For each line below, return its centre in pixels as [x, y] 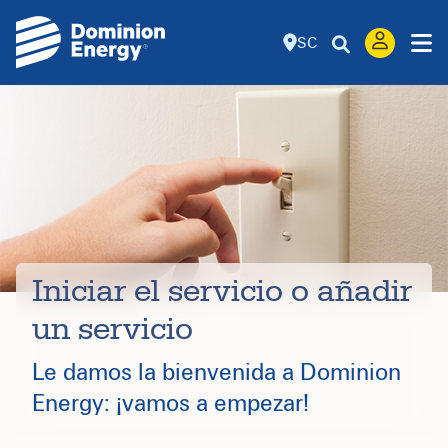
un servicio [116, 329]
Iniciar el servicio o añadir [222, 291]
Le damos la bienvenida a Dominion [216, 372]
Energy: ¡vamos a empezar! [170, 403]
